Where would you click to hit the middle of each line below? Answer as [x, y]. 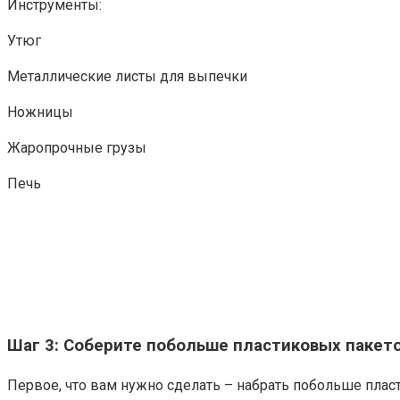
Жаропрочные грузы [77, 148]
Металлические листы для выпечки [127, 77]
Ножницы [40, 112]
